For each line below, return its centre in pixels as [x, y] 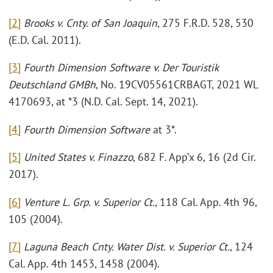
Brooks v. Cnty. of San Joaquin [90, 23]
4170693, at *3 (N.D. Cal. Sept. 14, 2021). [103, 102]
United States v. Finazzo [78, 157]
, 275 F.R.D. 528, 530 [205, 23]
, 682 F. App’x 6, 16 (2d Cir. [194, 157]
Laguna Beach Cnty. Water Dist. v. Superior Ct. [127, 247]
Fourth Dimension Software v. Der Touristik [121, 68]
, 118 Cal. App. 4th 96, [206, 202]
